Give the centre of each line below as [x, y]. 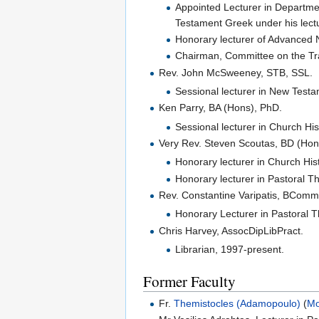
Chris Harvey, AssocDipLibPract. [231, 230]
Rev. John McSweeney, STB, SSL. [236, 72]
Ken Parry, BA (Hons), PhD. [221, 108]
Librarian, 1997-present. [229, 249]
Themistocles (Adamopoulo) [237, 303]
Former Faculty [189, 281]
